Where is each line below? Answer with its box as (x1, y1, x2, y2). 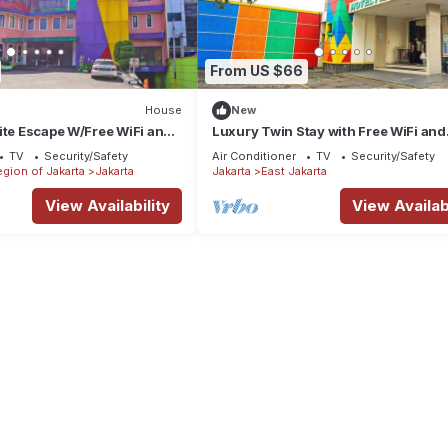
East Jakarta (261, 163, 327, 178)
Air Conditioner (212, 148, 296, 163)
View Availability (44, 195, 170, 215)
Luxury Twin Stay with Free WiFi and (212, 122, 446, 139)
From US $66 (210, 62, 303, 80)
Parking (212, 140, 264, 157)
